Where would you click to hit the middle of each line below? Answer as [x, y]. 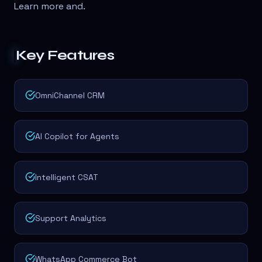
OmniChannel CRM [70, 96]
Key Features [65, 56]
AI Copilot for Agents [77, 137]
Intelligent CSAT [67, 177]
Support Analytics [71, 218]
